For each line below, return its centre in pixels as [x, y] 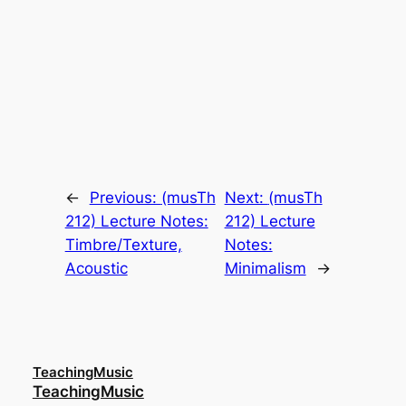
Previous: [125, 198]
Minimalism [265, 269]
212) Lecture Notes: [136, 222]
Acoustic [96, 269]
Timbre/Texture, [123, 245]
